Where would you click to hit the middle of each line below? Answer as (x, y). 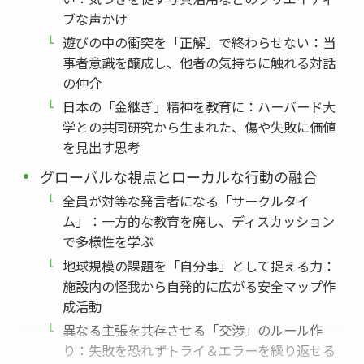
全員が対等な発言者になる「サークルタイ (186, 201)
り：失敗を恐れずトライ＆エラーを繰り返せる (199, 350)
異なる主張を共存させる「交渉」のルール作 (193, 329)
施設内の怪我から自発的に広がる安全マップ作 (199, 286)
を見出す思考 (102, 147)
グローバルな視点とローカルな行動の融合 (179, 177)
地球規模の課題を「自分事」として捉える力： (199, 265)
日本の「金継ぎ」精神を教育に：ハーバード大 (199, 107)
